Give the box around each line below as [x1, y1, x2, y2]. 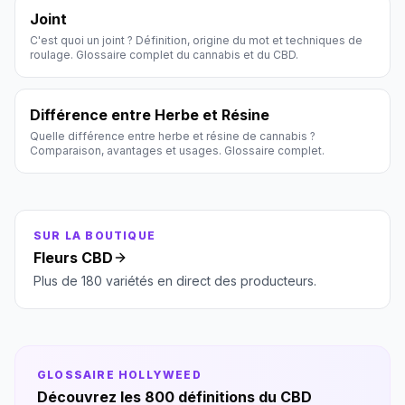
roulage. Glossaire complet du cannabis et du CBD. [30, 48, 298, 61]
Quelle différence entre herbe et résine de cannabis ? [30, 129, 316, 143]
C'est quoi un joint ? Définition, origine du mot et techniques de [30, 33, 363, 47]
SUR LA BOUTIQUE [33, 229, 155, 242]
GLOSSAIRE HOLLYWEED [37, 368, 202, 381]
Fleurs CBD [33, 249, 113, 267]
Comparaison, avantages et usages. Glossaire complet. [30, 144, 325, 157]
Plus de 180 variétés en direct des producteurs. [33, 273, 316, 288]
